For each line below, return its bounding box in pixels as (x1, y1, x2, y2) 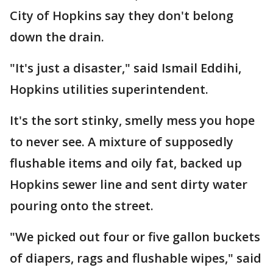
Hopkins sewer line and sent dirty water (10, 176, 247, 193)
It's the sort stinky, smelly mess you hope (10, 112, 255, 129)
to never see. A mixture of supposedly (10, 133, 233, 150)
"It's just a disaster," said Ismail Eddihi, (10, 60, 241, 76)
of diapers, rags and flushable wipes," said (10, 250, 261, 266)
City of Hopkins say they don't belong (10, 7, 233, 24)
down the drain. (10, 29, 104, 45)
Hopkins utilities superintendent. (10, 81, 208, 97)
